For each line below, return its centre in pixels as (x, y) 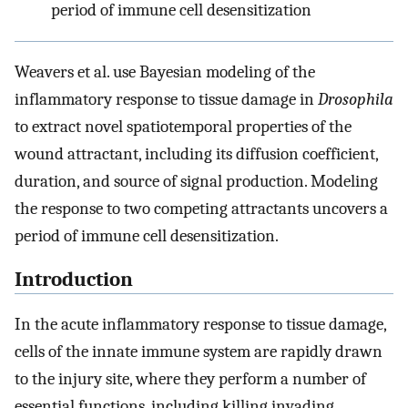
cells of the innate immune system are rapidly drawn (199, 352)
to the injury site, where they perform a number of (190, 379)
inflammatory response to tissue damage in (166, 99)
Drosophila (356, 99)
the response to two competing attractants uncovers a (201, 208)
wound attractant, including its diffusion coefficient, (196, 153)
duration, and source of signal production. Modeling (196, 181)
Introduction (74, 280)
